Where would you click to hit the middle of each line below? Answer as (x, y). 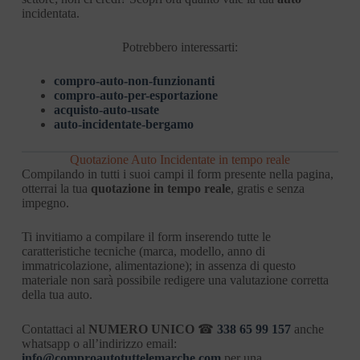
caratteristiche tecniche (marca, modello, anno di (143, 251)
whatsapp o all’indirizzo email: (99, 343)
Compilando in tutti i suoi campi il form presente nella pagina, (177, 174)
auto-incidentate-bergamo (123, 124)
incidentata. (50, 13)
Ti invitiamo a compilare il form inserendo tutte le (146, 236)
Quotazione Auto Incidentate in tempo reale (180, 159)
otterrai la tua (56, 188)
